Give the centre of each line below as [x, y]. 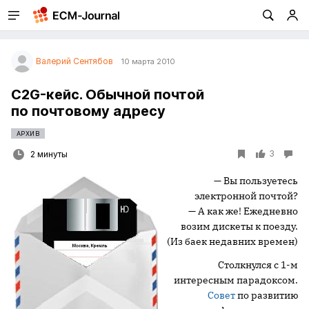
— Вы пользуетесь [256, 181]
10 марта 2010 [148, 61]
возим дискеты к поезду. [239, 226]
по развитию [267, 295]
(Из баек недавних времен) [232, 241]
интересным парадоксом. [236, 280]
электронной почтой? [246, 196]
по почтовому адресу [88, 111]
